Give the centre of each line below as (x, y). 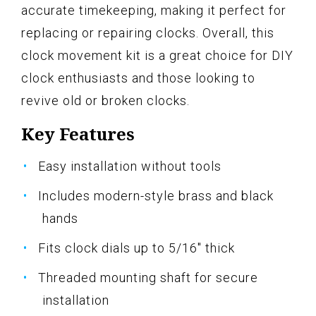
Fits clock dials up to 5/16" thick (136, 248)
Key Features (78, 133)
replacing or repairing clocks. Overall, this (148, 32)
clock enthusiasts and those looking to (138, 78)
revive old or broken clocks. (105, 100)
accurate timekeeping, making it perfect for (154, 10)
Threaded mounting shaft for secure (148, 277)
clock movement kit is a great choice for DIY (157, 55)
